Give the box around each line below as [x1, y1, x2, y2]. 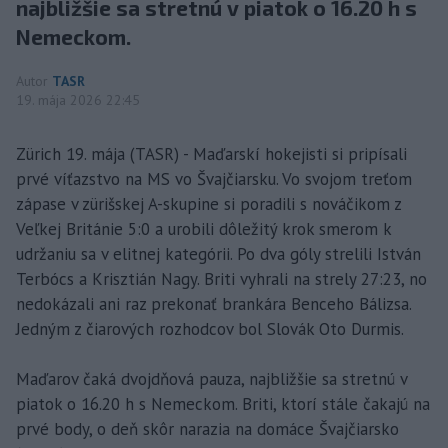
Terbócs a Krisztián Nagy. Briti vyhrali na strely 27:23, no [16, 267, 427, 290]
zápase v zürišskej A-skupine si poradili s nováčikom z [16, 192, 401, 215]
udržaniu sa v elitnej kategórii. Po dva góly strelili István [16, 242, 421, 265]
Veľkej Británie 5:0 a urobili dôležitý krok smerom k [16, 217, 391, 240]
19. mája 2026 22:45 [16, 90, 140, 109]
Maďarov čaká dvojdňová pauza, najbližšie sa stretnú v [16, 367, 407, 390]
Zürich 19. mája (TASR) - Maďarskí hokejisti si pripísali [16, 142, 407, 165]
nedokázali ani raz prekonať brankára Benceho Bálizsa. [16, 292, 411, 315]
